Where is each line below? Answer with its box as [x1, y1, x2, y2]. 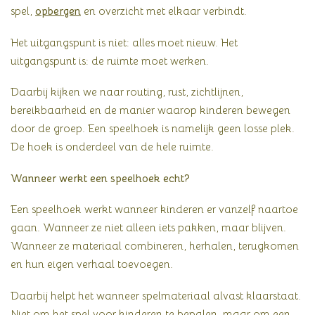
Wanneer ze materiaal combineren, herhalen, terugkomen [11, 239, 299, 253]
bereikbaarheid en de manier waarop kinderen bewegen [11, 103, 290, 117]
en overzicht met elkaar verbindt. [81, 4, 247, 18]
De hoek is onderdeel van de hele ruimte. [11, 140, 214, 154]
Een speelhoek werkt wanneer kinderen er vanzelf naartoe [11, 202, 298, 217]
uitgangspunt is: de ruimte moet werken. [11, 53, 209, 67]
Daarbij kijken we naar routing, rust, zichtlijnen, [11, 85, 243, 99]
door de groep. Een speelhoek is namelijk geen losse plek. [11, 122, 295, 136]
